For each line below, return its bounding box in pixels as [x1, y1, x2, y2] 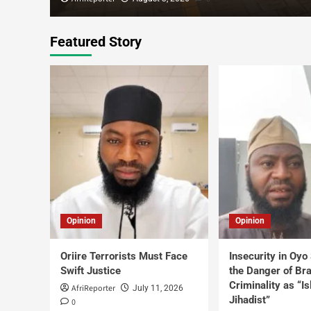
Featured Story [50, 33, 142, 50]
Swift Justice [60, 264, 121, 277]
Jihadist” [229, 294, 270, 306]
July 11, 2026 [133, 283, 183, 293]
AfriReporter [72, 283, 115, 294]
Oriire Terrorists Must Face [60, 250, 187, 262]
